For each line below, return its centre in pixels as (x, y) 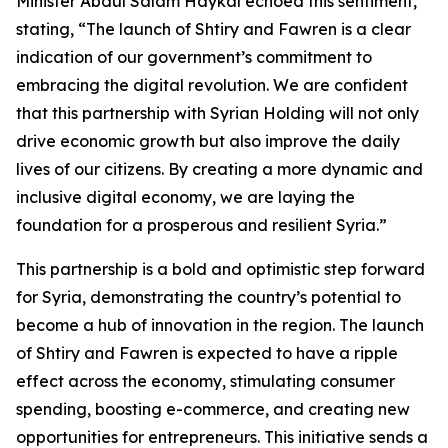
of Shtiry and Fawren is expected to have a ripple (207, 353)
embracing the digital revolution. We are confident (212, 85)
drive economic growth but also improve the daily (208, 141)
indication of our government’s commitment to (194, 57)
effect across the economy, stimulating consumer (205, 381)
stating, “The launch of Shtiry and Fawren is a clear (213, 29)
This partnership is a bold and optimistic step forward (220, 269)
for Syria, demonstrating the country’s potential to (208, 297)
